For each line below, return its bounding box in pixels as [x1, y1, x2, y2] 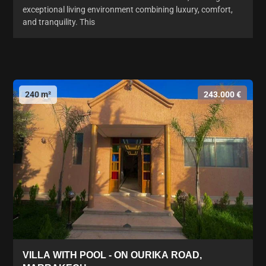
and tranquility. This [23, 17, 95, 27]
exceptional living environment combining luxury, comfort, [23, 4, 233, 14]
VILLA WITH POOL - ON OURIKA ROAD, [23, 250, 202, 261]
